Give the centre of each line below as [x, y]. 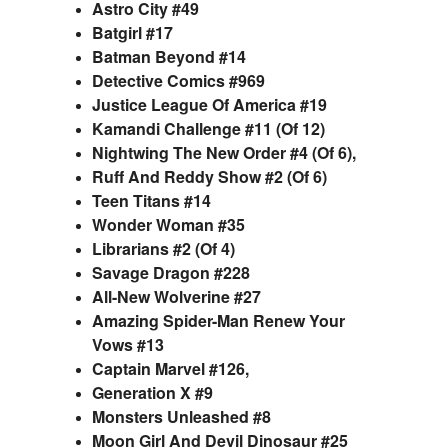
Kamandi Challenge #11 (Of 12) [208, 128]
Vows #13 [128, 344]
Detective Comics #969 [178, 80]
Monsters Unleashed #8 [181, 416]
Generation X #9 [152, 392]
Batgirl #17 [132, 32]
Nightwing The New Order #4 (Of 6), [224, 152]
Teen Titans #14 [151, 200]
